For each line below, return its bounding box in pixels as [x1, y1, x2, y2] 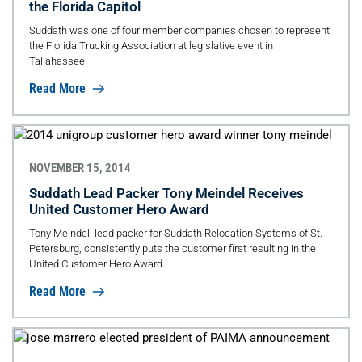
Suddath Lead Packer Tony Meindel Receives [28, 184, 304, 201]
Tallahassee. [28, 55, 87, 67]
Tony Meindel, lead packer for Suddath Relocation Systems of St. [28, 226, 322, 239]
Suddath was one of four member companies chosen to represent [28, 24, 330, 36]
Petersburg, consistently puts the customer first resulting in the [28, 242, 316, 255]
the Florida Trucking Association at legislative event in [28, 40, 273, 52]
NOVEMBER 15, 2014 [28, 160, 131, 175]
